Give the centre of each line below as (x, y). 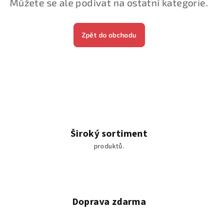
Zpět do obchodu (109, 35)
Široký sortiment (109, 134)
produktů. (109, 146)
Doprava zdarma (109, 202)
